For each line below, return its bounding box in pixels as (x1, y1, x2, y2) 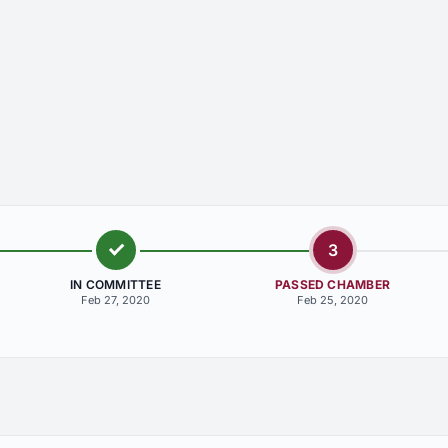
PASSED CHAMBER (274, 277, 391, 292)
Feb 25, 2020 (297, 293, 368, 307)
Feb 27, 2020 (80, 293, 150, 307)
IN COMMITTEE (70, 277, 161, 292)
